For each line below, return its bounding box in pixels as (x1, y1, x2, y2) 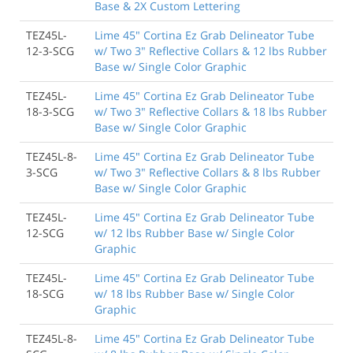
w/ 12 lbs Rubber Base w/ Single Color (95, 225, 295, 240)
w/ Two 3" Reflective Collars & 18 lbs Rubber (95, 103, 327, 119)
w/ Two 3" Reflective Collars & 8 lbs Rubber (95, 164, 321, 180)
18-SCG (26, 285, 64, 301)
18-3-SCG (26, 103, 74, 119)
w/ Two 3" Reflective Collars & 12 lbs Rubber (95, 43, 327, 58)
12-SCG (26, 225, 64, 240)
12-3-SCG (26, 43, 74, 58)
